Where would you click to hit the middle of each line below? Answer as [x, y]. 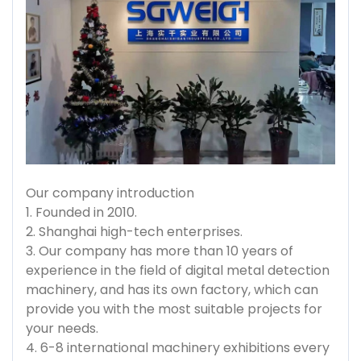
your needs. [62, 328]
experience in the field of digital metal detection [178, 270]
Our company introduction [110, 193]
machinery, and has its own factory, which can [172, 289]
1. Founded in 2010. [81, 212]
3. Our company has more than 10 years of [160, 251]
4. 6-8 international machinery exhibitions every [178, 347]
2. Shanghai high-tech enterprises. [134, 231]
